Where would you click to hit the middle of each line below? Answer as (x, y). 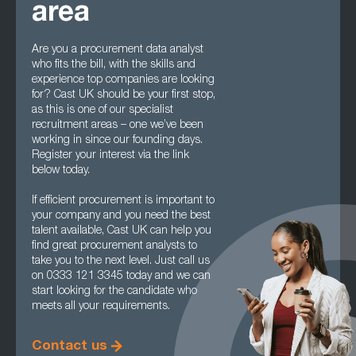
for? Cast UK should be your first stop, (124, 95)
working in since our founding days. (117, 141)
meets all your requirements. (101, 307)
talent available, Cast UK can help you (122, 231)
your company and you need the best (121, 216)
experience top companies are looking (123, 80)
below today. (61, 171)
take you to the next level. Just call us (121, 261)
